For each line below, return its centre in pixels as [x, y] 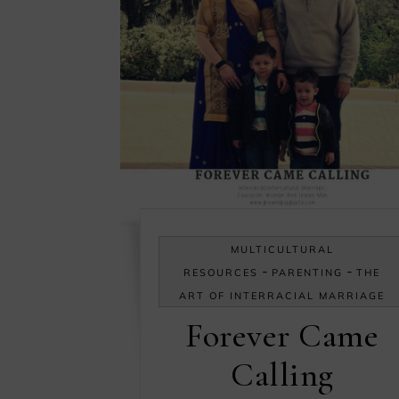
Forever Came [282, 335]
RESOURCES [221, 272]
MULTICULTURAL [282, 249]
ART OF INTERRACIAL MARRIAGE [282, 295]
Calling [282, 375]
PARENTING [308, 272]
